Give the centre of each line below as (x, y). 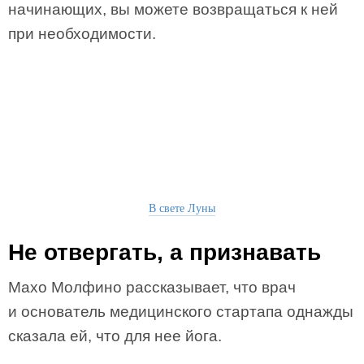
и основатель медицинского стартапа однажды (181, 312)
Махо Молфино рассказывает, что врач (152, 287)
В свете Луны (182, 208)
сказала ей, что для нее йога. (115, 336)
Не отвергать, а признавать (165, 252)
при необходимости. (82, 34)
